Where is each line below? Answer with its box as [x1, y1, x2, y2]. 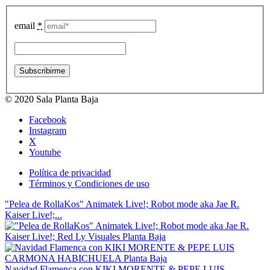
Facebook [29, 114, 66, 125]
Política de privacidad [29, 167, 111, 178]
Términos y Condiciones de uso [29, 178, 149, 189]
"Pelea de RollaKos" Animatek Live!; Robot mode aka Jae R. [5, 198, 239, 209]
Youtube [29, 146, 61, 157]
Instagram [29, 125, 66, 136]
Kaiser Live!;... [5, 209, 62, 220]
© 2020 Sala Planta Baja [5, 93, 98, 104]
